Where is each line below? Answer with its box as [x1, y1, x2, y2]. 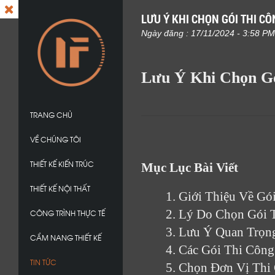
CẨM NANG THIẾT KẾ [30, 232, 101, 242]
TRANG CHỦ [30, 109, 72, 120]
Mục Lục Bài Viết [141, 160, 238, 175]
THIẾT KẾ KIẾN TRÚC [30, 158, 94, 169]
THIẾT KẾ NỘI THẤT [30, 183, 90, 193]
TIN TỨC [30, 257, 56, 267]
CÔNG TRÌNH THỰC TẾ [30, 207, 105, 218]
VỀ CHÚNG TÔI [30, 134, 81, 144]
